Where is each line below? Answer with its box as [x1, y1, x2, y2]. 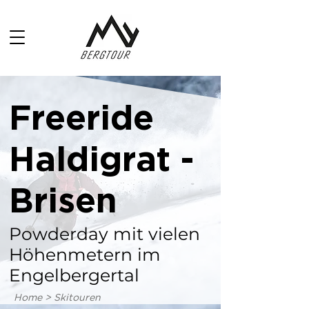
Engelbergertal [9, 265, 139, 286]
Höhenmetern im [9, 244, 161, 265]
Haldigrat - [9, 146, 195, 177]
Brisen [9, 187, 117, 218]
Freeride [9, 104, 154, 135]
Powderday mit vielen [9, 223, 200, 244]
